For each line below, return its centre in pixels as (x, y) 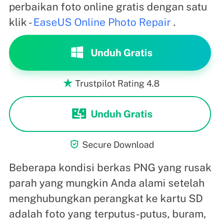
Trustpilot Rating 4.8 (117, 83)
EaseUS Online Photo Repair (102, 22)
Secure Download (118, 144)
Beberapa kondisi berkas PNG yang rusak (110, 167)
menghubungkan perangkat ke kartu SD (106, 198)
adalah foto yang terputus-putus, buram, (107, 214)
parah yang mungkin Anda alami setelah (107, 183)
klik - (21, 22)
